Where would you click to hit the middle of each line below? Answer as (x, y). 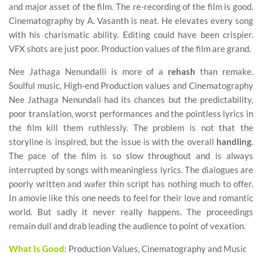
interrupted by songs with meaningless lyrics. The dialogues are (131, 169)
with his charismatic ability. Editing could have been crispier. (131, 34)
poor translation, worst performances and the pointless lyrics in (131, 113)
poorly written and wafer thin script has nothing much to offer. (131, 183)
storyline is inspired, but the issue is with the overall (113, 141)
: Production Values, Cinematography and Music (156, 248)
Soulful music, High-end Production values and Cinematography (131, 85)
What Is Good (37, 248)
